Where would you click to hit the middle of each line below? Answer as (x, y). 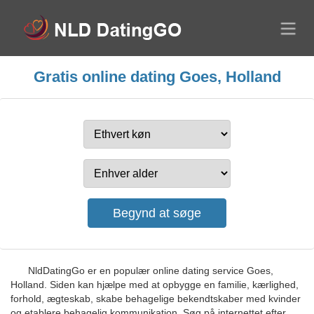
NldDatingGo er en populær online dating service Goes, (151, 271)
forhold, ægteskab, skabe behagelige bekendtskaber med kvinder (156, 299)
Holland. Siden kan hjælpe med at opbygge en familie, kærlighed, (155, 285)
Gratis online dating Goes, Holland (157, 77)
